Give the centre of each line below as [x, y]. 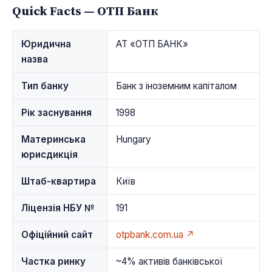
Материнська [53, 139]
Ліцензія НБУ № [58, 208]
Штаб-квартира [58, 181]
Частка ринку [53, 261]
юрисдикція [49, 154]
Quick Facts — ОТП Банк [85, 10]
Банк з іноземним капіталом [176, 86]
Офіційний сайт [57, 234]
